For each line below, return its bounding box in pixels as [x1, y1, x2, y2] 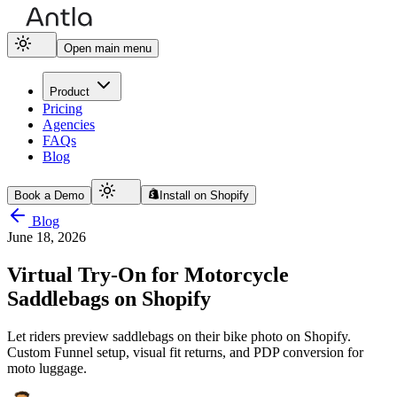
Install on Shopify [160, 189, 250, 202]
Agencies [43, 117, 95, 132]
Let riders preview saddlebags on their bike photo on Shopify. [7, 328, 351, 344]
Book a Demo [14, 189, 84, 202]
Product [50, 85, 90, 98]
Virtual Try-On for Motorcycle [7, 262, 289, 286]
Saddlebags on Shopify [7, 286, 211, 310]
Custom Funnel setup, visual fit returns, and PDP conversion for [7, 344, 363, 360]
